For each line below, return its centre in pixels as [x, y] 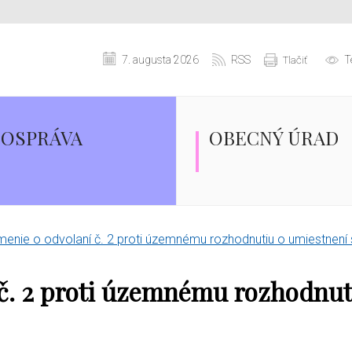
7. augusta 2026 [160, 59]
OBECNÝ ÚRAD [274, 137]
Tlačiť [295, 60]
